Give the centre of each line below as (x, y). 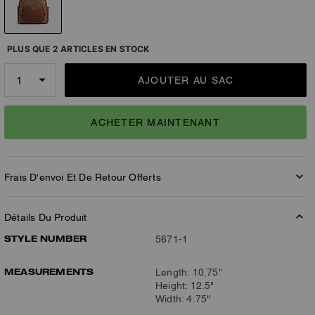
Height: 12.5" (185, 285)
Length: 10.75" (189, 272)
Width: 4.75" (183, 299)
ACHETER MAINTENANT (155, 122)
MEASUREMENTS (49, 271)
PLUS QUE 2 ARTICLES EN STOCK (78, 49)
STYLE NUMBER (46, 238)
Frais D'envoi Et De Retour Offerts (83, 177)
